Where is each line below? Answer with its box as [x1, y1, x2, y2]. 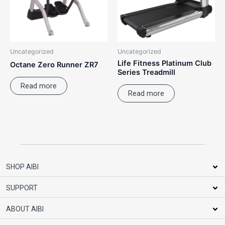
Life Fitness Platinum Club [118, 59, 211, 68]
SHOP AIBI [6, 163, 39, 171]
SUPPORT [6, 184, 38, 192]
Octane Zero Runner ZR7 [10, 60, 98, 70]
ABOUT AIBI [6, 205, 44, 213]
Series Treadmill [118, 68, 175, 77]
